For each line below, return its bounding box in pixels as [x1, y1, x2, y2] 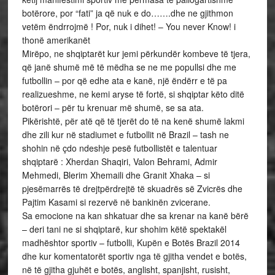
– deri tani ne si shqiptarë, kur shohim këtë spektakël [21, 223, 227, 235]
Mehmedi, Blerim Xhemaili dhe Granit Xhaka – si [21, 169, 210, 181]
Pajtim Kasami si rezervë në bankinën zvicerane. [21, 196, 211, 208]
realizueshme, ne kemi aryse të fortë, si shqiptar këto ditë [21, 88, 244, 100]
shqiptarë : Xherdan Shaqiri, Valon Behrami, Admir [21, 155, 217, 168]
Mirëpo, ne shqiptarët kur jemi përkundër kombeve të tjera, [21, 47, 250, 60]
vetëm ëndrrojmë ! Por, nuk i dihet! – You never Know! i [21, 20, 236, 33]
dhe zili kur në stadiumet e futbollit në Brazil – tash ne [21, 128, 229, 141]
